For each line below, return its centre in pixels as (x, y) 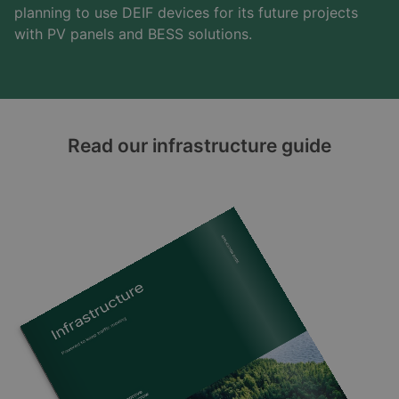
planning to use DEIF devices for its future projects (186, 12)
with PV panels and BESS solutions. (133, 33)
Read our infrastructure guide (199, 145)
